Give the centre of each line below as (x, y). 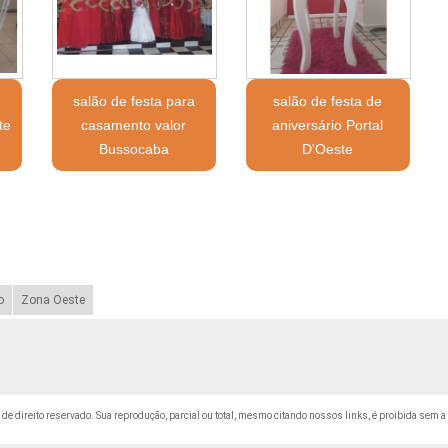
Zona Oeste (52, 299)
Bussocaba (133, 148)
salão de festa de (328, 100)
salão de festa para (133, 100)
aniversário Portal (328, 124)
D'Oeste (328, 148)
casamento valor (134, 124)
